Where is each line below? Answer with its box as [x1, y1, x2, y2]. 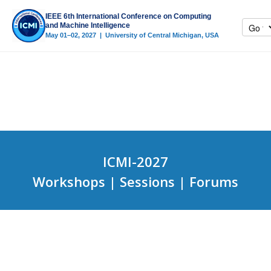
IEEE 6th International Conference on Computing [45, 12, 211, 21]
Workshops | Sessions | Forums [33, 172, 238, 191]
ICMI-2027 [103, 152, 168, 171]
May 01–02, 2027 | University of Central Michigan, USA [45, 31, 219, 39]
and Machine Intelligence [45, 21, 130, 30]
